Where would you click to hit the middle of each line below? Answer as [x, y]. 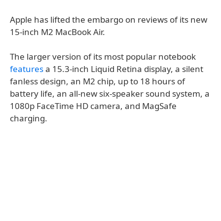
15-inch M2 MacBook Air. [57, 32]
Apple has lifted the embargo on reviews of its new [109, 19]
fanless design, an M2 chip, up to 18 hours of [97, 81]
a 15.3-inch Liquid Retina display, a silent [123, 69]
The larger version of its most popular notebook [103, 56]
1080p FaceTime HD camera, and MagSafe [93, 106]
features [27, 69]
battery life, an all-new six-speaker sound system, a [110, 93]
